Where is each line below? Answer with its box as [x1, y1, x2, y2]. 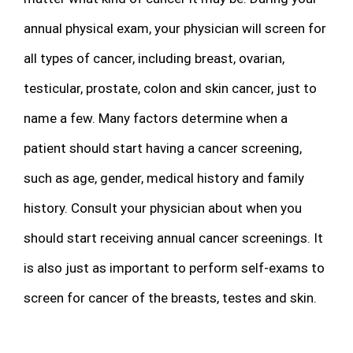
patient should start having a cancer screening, [24, 139, 302, 156]
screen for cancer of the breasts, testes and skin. [24, 289, 317, 306]
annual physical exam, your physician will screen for [24, 20, 326, 36]
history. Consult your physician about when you [24, 199, 302, 216]
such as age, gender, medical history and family [24, 169, 304, 186]
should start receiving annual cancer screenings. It [24, 229, 323, 246]
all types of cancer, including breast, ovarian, [24, 50, 284, 66]
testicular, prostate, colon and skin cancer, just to [24, 80, 317, 96]
